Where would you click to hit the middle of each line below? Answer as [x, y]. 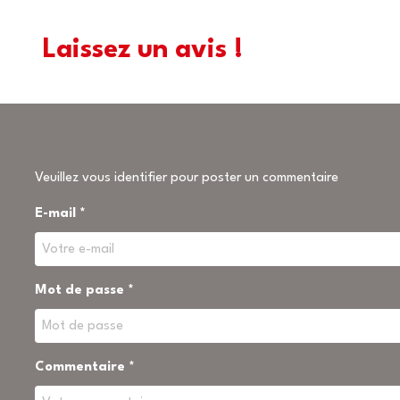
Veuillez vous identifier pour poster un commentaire [187, 178]
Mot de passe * [84, 291]
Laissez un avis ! [143, 50]
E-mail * [60, 214]
